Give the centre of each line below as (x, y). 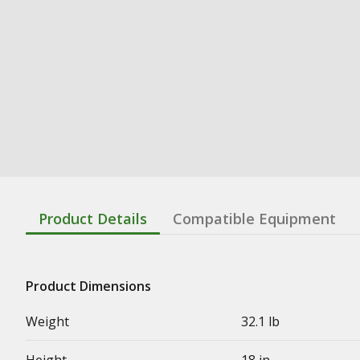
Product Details (93, 219)
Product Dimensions (88, 286)
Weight (47, 321)
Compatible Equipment (254, 219)
